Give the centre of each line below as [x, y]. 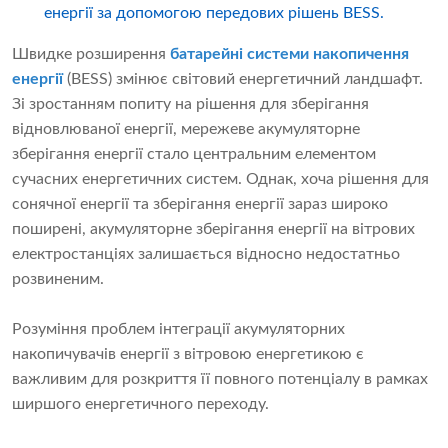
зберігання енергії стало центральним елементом [194, 154]
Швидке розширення [91, 54]
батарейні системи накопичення [289, 54]
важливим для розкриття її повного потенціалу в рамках [220, 379]
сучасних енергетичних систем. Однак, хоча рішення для [220, 179]
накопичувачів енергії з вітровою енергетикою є [188, 354]
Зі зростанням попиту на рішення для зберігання [190, 104]
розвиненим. [58, 279]
